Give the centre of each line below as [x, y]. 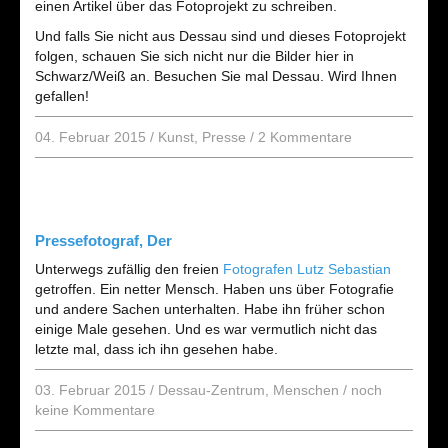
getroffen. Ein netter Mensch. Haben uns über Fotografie [214, 289]
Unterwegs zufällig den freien [129, 269]
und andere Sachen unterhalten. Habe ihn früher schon [210, 309]
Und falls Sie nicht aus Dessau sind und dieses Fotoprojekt [220, 36]
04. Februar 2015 [90, 137]
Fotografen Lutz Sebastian [307, 269]
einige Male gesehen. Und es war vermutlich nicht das [206, 329]
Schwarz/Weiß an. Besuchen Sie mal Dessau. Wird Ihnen [216, 76]
